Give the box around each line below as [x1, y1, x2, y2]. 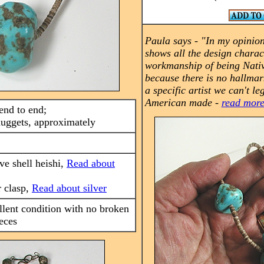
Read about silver [32, 182, 107, 194]
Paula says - [144, 35, 201, 47]
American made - [144, 97, 222, 108]
